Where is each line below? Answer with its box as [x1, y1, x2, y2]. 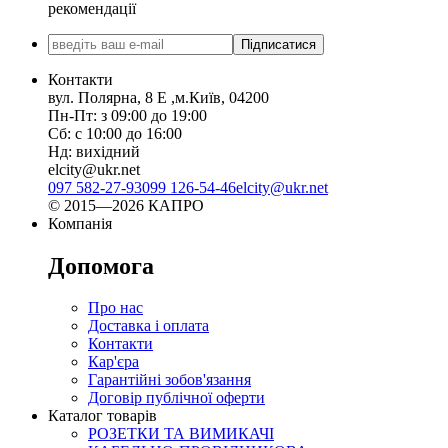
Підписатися [241, 36, 316, 52]
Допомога [48, 252, 154, 279]
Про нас [88, 299, 143, 317]
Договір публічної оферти [88, 389, 265, 407]
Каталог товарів [48, 407, 157, 425]
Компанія [48, 214, 112, 232]
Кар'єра [88, 353, 139, 371]
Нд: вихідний [48, 142, 140, 160]
